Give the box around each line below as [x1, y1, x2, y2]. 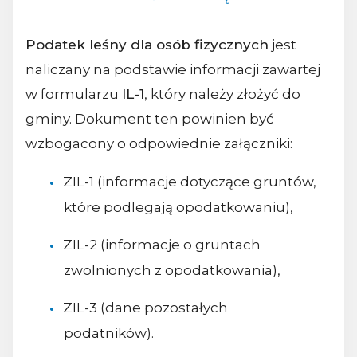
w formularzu [25, 85, 122, 102]
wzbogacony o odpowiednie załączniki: [25, 135, 292, 151]
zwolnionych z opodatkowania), [63, 262, 280, 279]
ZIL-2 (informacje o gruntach [62, 237, 261, 253]
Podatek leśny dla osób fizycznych [25, 36, 269, 53]
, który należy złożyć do [144, 85, 300, 102]
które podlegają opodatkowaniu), [63, 199, 293, 216]
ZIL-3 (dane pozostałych [62, 300, 228, 316]
